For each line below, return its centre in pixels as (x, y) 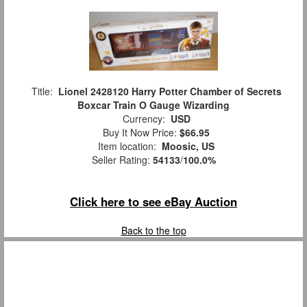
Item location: (127, 146)
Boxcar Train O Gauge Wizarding (153, 105)
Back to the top (153, 231)
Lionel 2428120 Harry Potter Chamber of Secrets (170, 91)
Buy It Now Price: (138, 133)
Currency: (144, 119)
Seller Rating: (122, 160)
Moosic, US (188, 146)
